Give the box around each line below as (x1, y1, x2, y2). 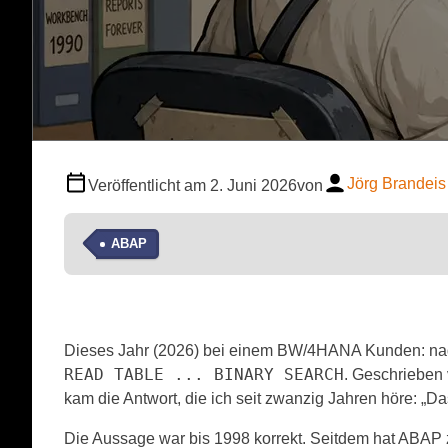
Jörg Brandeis (347, 175, 446, 193)
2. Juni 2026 (210, 176, 297, 194)
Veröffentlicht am (88, 176, 206, 194)
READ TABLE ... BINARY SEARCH (64, 364, 344, 384)
